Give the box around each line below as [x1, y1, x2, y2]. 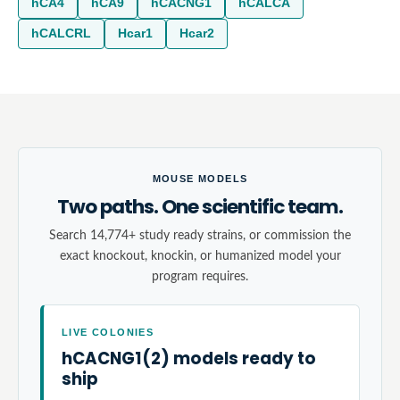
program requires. [152, 270, 248, 283]
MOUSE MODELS [152, 173, 248, 184]
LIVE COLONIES [62, 327, 154, 337]
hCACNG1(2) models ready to [62, 347, 316, 370]
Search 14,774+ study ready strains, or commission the [49, 229, 351, 242]
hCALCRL [31, 27, 91, 40]
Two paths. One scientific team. [57, 193, 343, 221]
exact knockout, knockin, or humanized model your [59, 249, 341, 262]
